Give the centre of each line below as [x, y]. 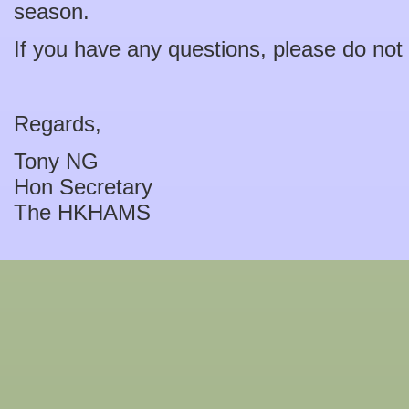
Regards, [58, 124]
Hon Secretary [83, 187]
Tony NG [56, 161]
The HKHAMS [82, 212]
